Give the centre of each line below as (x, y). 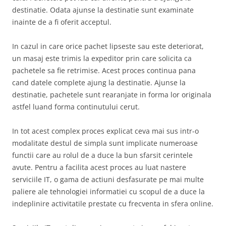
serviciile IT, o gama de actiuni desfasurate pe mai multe (108, 180)
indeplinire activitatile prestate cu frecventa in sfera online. (113, 204)
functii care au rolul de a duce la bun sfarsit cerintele (102, 155)
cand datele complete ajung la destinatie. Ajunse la (99, 83)
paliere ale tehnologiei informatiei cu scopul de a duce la (108, 192)
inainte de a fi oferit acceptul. (62, 22)
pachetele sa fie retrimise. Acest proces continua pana (104, 71)
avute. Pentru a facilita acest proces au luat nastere (99, 167)
